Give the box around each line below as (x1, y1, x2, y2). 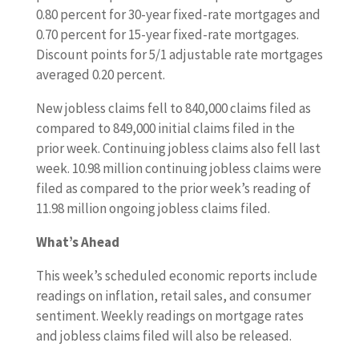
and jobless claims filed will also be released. (35, 327, 292, 345)
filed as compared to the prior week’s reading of (35, 179, 311, 197)
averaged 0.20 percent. (35, 66, 165, 83)
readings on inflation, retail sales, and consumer (35, 287, 311, 305)
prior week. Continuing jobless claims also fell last (35, 139, 321, 157)
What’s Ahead (35, 233, 119, 251)
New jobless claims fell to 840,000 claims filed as (35, 99, 311, 117)
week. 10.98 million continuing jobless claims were (35, 159, 321, 177)
